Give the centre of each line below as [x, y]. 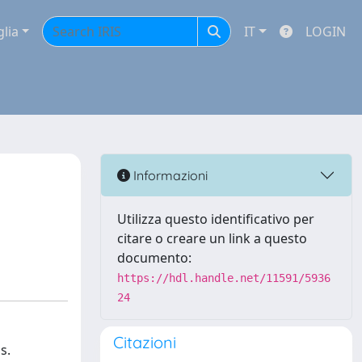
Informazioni [169, 175]
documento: [154, 258]
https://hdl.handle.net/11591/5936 [224, 278]
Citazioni [145, 342]
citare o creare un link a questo [212, 238]
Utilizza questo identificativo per [216, 219]
